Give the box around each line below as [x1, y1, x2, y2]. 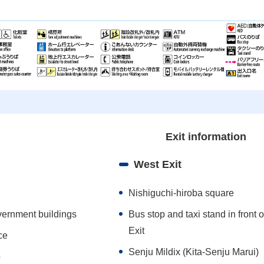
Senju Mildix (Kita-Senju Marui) [128, 247, 259, 258]
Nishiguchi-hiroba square [128, 188, 235, 199]
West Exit [134, 159, 182, 171]
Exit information [165, 131, 246, 143]
